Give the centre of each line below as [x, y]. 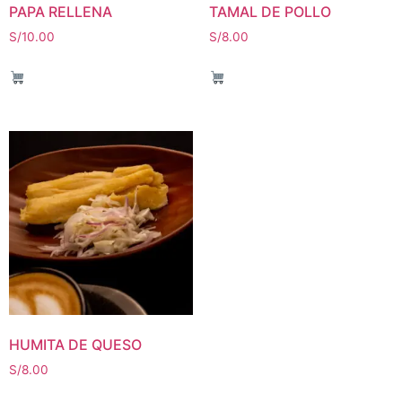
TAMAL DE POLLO [270, 12]
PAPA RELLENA [61, 12]
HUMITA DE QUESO [75, 345]
